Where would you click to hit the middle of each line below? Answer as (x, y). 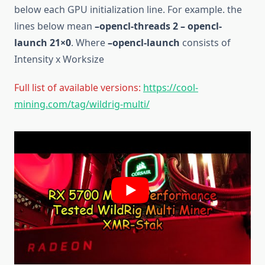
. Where (89, 43)
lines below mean (54, 26)
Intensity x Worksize (59, 59)
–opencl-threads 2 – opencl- (158, 26)
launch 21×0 (43, 43)
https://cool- (171, 88)
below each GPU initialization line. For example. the (128, 10)
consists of (205, 43)
